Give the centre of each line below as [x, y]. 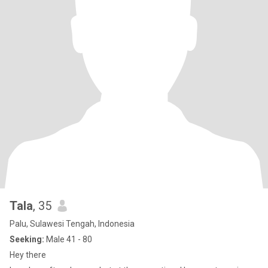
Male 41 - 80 [68, 239]
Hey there [28, 255]
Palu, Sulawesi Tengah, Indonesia [72, 224]
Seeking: [27, 239]
